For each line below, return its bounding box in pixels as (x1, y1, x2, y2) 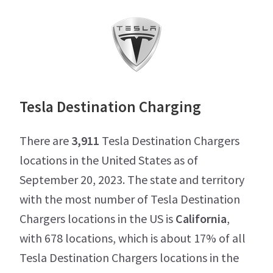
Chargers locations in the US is (19, 210, 175, 226)
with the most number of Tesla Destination (19, 191, 240, 207)
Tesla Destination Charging (19, 96, 201, 116)
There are (19, 132, 71, 148)
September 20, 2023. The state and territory (19, 171, 244, 187)
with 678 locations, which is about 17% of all (19, 230, 246, 246)
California (175, 210, 227, 226)
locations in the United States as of (19, 152, 198, 168)
